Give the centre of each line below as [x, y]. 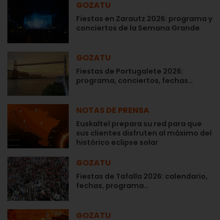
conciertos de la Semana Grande [138, 28]
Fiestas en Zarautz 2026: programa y [144, 19]
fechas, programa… [112, 186]
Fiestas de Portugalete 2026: [130, 71]
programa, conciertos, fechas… [135, 81]
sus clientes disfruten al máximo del [144, 133]
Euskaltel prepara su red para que [139, 124]
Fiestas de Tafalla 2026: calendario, [142, 177]
